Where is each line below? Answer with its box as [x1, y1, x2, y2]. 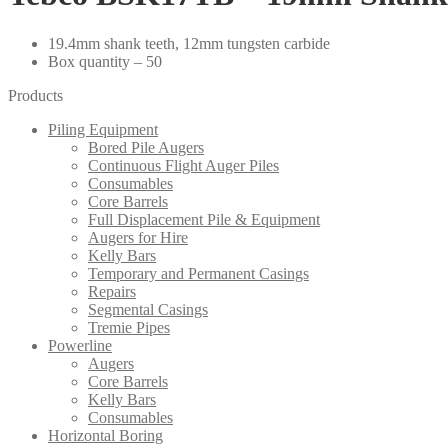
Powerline [48, 336, 112, 354]
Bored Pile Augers [88, 138, 204, 156]
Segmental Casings [88, 300, 208, 318]
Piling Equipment [48, 120, 158, 138]
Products [8, 86, 63, 104]
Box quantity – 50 [48, 52, 162, 70]
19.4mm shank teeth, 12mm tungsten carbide [48, 34, 330, 52]
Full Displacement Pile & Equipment [88, 210, 320, 228]
